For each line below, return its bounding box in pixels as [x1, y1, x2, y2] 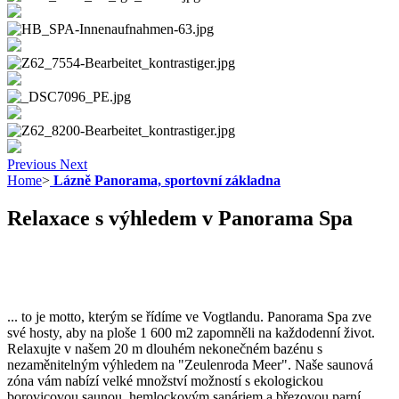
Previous [7, 156, 56, 172]
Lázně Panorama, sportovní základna [50, 172, 281, 188]
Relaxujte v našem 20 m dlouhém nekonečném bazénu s [7, 340, 322, 356]
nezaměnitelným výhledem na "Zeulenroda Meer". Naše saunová [7, 356, 373, 372]
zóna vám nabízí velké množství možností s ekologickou [7, 372, 323, 388]
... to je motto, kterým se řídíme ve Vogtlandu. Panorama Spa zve [7, 308, 371, 324]
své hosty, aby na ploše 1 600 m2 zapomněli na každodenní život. [7, 324, 375, 340]
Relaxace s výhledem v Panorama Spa [7, 206, 353, 230]
